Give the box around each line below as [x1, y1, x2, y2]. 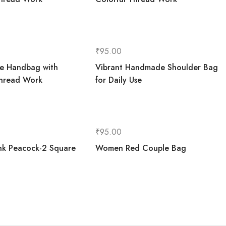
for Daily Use [95, 74, 142, 86]
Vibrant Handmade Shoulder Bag [95, 62, 218, 73]
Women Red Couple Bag [95, 142, 187, 154]
